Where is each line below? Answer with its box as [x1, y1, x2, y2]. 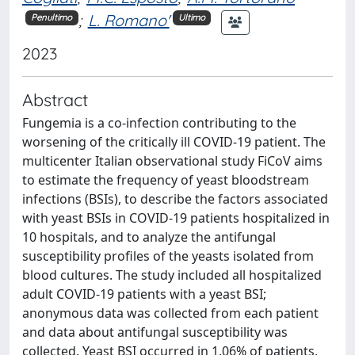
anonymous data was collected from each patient [22, 303, 319, 322]
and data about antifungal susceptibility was [22, 323, 288, 341]
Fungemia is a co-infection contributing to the [22, 113, 296, 132]
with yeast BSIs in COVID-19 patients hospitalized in [22, 208, 330, 227]
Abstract [22, 88, 88, 110]
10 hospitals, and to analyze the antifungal [22, 227, 276, 246]
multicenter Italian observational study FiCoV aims [22, 151, 323, 170]
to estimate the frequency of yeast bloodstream [22, 170, 309, 189]
